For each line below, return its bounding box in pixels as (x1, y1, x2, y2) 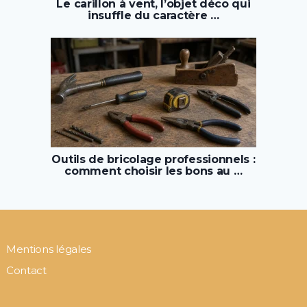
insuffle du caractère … (87, 9, 219, 23)
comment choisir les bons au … (64, 164, 243, 178)
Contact (5, 264, 47, 278)
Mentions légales (5, 243, 92, 256)
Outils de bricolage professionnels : (51, 153, 256, 167)
